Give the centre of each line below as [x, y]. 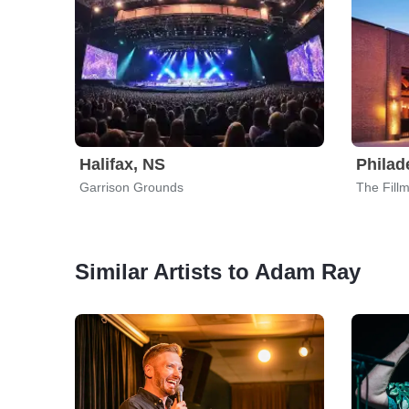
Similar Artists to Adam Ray [218, 272]
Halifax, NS [122, 164]
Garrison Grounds [131, 187]
